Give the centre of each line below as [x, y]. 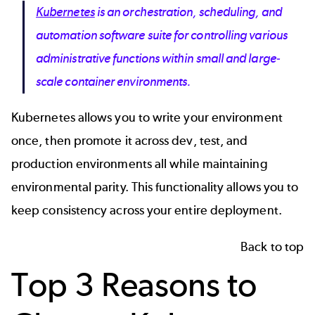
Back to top [272, 246]
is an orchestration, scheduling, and [188, 12]
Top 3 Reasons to [134, 284]
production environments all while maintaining [140, 164]
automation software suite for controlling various [162, 35]
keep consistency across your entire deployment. [147, 211]
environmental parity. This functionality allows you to [155, 187]
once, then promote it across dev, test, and [130, 141]
